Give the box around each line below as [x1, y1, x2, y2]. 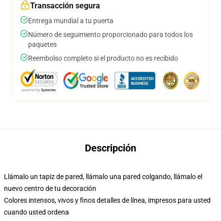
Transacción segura [30, 1, 100, 10]
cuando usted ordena [4, 208, 69, 216]
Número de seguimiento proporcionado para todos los [28, 31, 193, 38]
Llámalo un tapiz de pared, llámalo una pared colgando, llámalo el [4, 173, 202, 181]
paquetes [28, 40, 57, 48]
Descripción [85, 142, 136, 154]
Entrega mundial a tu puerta [28, 17, 113, 25]
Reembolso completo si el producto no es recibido [28, 54, 178, 62]
